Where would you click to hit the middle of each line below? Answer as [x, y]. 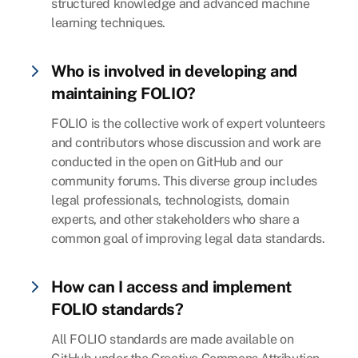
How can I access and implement [172, 287]
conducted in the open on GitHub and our [167, 162]
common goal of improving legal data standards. [188, 239]
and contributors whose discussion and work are [186, 143]
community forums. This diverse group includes [185, 181]
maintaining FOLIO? [123, 94]
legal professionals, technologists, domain [170, 201]
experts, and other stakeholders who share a [175, 220]
